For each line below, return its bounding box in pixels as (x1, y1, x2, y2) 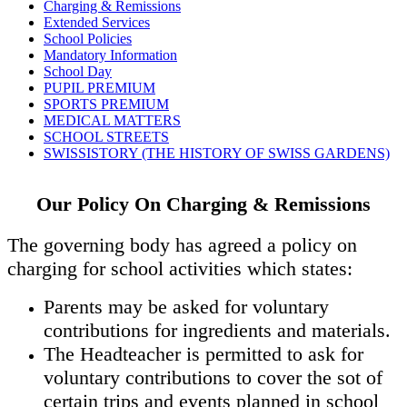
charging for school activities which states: (7, 257, 352, 281)
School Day (44, 63, 112, 79)
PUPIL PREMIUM (44, 79, 155, 95)
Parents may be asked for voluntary (44, 295, 329, 319)
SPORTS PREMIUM (44, 95, 169, 112)
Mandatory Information (44, 46, 177, 63)
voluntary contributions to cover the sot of (44, 366, 382, 390)
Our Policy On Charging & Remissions (36, 193, 371, 216)
